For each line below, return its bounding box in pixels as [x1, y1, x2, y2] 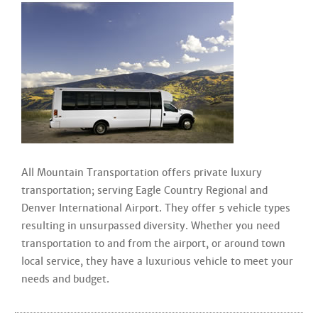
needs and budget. [21, 273, 109, 285]
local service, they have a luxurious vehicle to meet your [21, 255, 293, 268]
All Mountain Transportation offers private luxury [21, 166, 262, 179]
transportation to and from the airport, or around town [21, 237, 285, 250]
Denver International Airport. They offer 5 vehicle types [21, 202, 290, 214]
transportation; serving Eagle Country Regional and [21, 184, 268, 197]
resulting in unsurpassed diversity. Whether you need [21, 219, 280, 232]
